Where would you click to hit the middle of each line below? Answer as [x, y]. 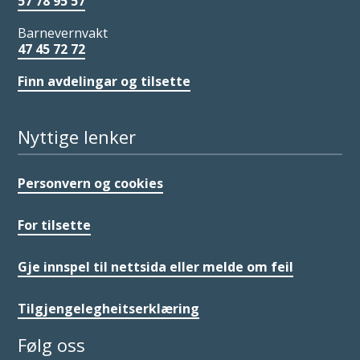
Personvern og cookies [91, 183]
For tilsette [55, 225]
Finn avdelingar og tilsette [104, 81]
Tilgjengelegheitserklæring [109, 309]
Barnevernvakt [63, 33]
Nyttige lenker [77, 137]
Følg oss [52, 345]
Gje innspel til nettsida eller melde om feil [156, 267]
